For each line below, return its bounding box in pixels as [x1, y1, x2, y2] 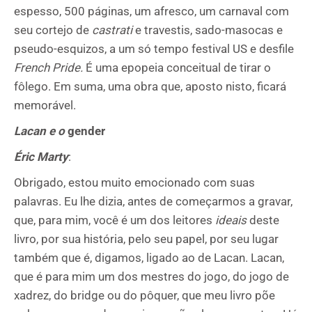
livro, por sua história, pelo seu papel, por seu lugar [14, 232, 279, 246]
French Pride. [14, 61, 86, 75]
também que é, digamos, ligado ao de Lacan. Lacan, [14, 251, 284, 265]
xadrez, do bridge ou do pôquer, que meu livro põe [14, 288, 275, 302]
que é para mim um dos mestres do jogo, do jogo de [14, 270, 289, 283]
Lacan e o [14, 124, 68, 138]
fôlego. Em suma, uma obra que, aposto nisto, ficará [14, 79, 286, 93]
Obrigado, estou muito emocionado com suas [14, 175, 255, 189]
